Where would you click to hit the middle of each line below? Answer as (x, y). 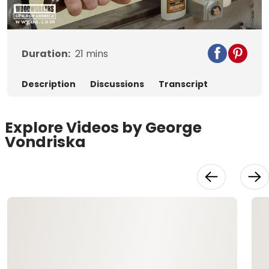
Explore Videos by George (103, 128)
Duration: (46, 54)
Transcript (183, 84)
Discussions (117, 84)
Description (49, 84)
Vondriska (45, 142)
